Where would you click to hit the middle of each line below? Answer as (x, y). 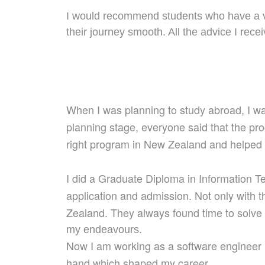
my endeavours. (104, 230)
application (93, 195)
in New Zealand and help (190, 144)
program (110, 144)
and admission (154, 195)
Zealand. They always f (121, 213)
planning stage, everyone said (137, 127)
